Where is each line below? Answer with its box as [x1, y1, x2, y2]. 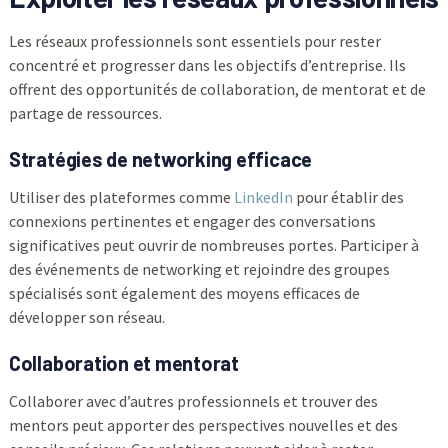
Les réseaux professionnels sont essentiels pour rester [8, 30, 381, 51]
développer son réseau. [8, 306, 165, 327]
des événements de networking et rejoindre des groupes [8, 258, 390, 279]
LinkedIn [233, 186, 293, 207]
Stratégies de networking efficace [8, 146, 313, 171]
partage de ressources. [8, 102, 162, 123]
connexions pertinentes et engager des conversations [8, 210, 376, 231]
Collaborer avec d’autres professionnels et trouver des [8, 390, 378, 411]
